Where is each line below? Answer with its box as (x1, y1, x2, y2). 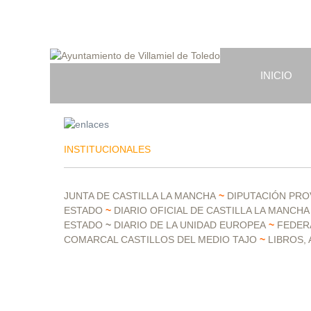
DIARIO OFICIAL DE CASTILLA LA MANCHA (114, 205, 310, 216)
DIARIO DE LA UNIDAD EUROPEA (114, 219, 266, 230)
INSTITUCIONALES (64, 144, 151, 155)
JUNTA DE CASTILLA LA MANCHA (64, 190, 216, 201)
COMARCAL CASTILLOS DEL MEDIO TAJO (64, 234, 257, 245)
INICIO (260, 69, 292, 81)
